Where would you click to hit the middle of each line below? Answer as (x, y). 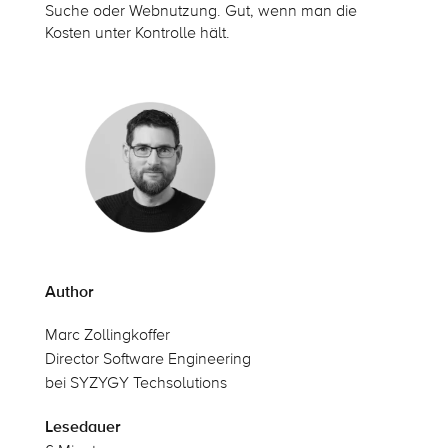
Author (69, 291)
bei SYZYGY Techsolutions (135, 382)
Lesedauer (82, 426)
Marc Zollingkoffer (107, 334)
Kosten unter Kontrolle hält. (137, 33)
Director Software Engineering (147, 358)
